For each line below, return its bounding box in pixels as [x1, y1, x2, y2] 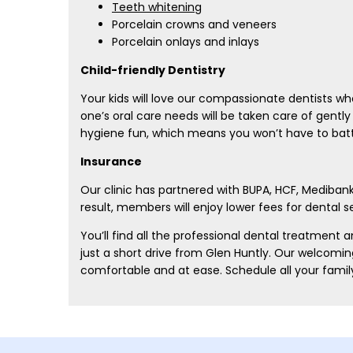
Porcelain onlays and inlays [112, 34, 259, 50]
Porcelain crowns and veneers [112, 17, 277, 32]
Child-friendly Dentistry [80, 62, 225, 78]
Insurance [80, 154, 142, 169]
